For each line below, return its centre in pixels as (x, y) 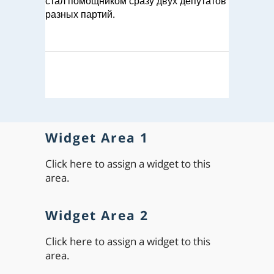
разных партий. (80, 14)
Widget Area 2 (97, 215)
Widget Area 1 (97, 138)
